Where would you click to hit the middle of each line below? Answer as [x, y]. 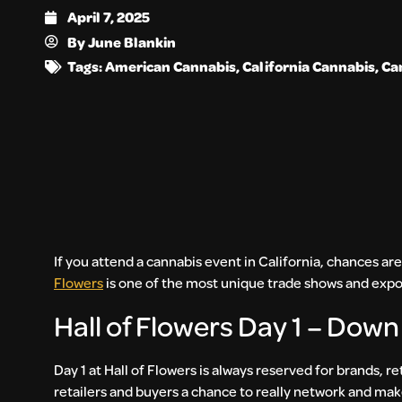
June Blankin [132, 42]
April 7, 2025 [109, 17]
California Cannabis [309, 66]
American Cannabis [170, 66]
